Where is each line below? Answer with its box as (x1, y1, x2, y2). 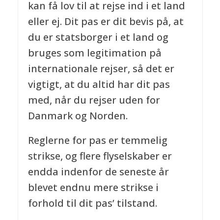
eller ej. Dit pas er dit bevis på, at (27, 14, 184, 28)
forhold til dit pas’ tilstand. (27, 196, 157, 210)
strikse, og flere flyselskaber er (27, 149, 172, 163)
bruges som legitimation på (27, 46, 162, 59)
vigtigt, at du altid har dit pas (27, 77, 170, 91)
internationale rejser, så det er (27, 61, 174, 75)
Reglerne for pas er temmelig (27, 133, 167, 147)
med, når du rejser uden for (27, 93, 160, 107)
